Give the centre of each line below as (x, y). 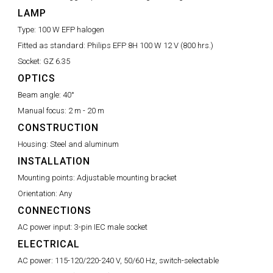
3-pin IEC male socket (111, 227)
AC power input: (46, 227)
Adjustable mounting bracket (127, 178)
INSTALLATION (54, 161)
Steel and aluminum (84, 144)
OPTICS (37, 78)
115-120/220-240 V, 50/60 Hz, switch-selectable (137, 261)
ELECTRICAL (49, 244)
